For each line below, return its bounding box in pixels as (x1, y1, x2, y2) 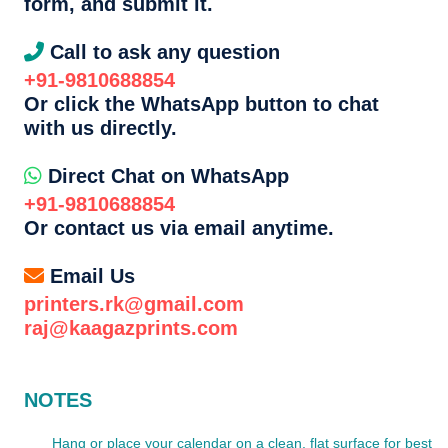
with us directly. (24, 117, 177, 139)
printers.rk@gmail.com (24, 293, 244, 315)
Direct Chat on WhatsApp (42, 165, 289, 187)
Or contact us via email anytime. (24, 217, 334, 239)
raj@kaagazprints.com (24, 317, 238, 339)
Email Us (44, 265, 135, 287)
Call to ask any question (44, 41, 280, 63)
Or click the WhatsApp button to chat (24, 93, 379, 115)
